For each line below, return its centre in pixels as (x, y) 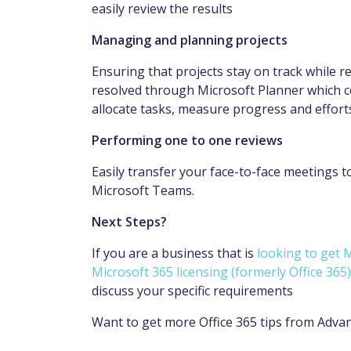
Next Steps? (131, 222)
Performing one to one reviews (189, 141)
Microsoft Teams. (145, 191)
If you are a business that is (174, 253)
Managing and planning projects (191, 40)
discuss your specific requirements (194, 291)
